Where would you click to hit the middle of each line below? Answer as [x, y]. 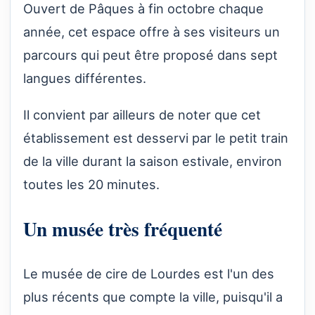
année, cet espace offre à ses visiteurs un [152, 32]
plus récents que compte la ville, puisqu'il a [153, 296]
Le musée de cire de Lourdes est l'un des [149, 273]
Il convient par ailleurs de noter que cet [142, 114]
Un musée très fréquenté [123, 229]
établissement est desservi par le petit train [156, 137]
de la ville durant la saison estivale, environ [153, 161]
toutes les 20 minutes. [91, 184]
